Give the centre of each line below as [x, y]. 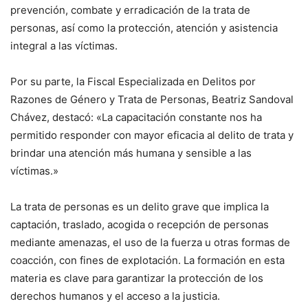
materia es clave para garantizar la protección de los [137, 278]
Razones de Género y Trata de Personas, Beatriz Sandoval [152, 100]
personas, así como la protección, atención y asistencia [144, 28]
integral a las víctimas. [64, 46]
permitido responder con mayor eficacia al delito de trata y [152, 135]
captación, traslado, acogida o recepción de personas [140, 225]
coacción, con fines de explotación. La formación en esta [147, 261]
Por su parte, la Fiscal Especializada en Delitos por [133, 82]
